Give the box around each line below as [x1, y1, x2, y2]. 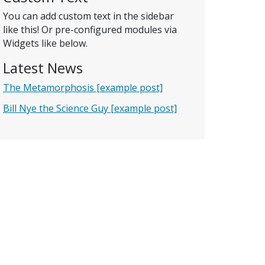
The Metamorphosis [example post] [3, 81, 163, 95]
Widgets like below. [3, 36, 88, 50]
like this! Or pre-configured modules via [3, 22, 177, 36]
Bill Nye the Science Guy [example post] [3, 102, 177, 115]
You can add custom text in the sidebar [3, 9, 174, 22]
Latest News [3, 57, 83, 77]
